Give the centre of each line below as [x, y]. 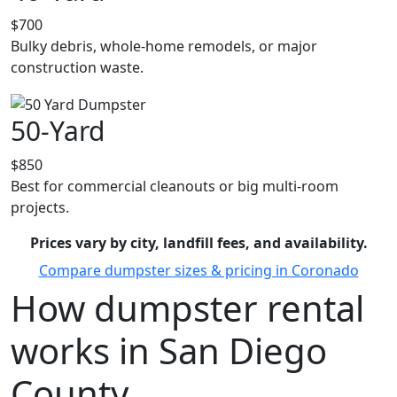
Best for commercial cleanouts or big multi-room [175, 186]
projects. [40, 207]
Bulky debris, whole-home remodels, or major [164, 47]
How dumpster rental [187, 307]
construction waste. [77, 68]
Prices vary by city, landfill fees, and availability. [198, 242]
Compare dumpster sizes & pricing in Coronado [198, 270]
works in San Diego [169, 350]
